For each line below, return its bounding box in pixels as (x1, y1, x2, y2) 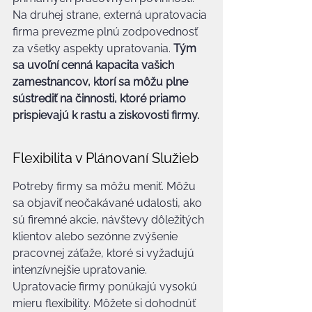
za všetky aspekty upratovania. (13, 42, 173, 55)
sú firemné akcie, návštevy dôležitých (13, 213, 207, 226)
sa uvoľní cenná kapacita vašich (13, 58, 177, 72)
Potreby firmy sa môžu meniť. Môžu (13, 180, 198, 193)
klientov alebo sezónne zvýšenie (13, 230, 180, 243)
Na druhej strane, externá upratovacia (13, 8, 210, 22)
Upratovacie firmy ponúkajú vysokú (13, 280, 200, 293)
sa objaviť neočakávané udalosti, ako (13, 196, 205, 210)
